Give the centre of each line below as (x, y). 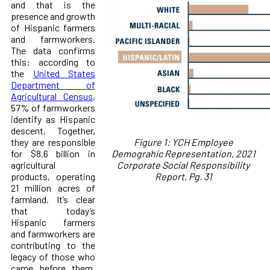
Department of (53, 84)
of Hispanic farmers (53, 27)
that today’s (53, 210)
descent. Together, (53, 130)
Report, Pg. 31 (183, 176)
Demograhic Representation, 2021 (183, 153)
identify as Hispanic (53, 119)
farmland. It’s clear (53, 199)
